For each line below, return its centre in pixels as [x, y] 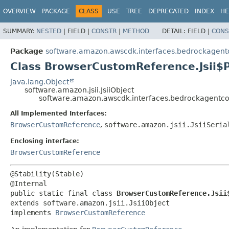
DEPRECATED [168, 11]
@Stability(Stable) [47, 174]
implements [33, 212]
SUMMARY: [20, 31]
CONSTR [104, 31]
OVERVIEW [19, 11]
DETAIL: [175, 31]
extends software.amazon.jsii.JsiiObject [90, 203]
